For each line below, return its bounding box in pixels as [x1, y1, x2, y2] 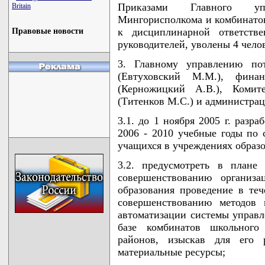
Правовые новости [12, 27, 83, 35]
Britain [12, 2, 31, 10]
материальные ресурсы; [118, 245, 225, 258]
